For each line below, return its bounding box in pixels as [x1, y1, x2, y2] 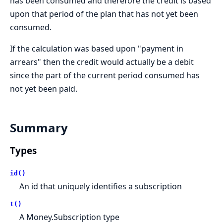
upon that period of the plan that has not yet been [10, 8, 198, 19]
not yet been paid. [10, 83, 77, 94]
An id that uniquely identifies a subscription [19, 181, 182, 192]
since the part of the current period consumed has [10, 69, 200, 81]
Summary [10, 119, 68, 136]
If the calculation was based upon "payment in [10, 43, 183, 54]
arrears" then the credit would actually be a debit [10, 56, 194, 67]
